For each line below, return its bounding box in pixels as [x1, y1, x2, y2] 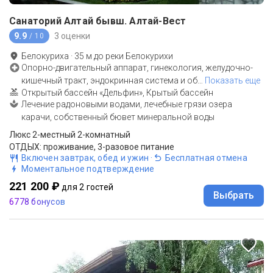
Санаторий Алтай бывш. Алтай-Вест [9, 15, 186, 27]
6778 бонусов [9, 197, 65, 207]
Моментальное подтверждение [21, 164, 155, 174]
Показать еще [205, 76, 260, 86]
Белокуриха [21, 51, 69, 62]
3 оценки [54, 30, 90, 41]
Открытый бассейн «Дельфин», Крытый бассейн [21, 88, 213, 98]
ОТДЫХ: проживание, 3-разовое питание [9, 142, 174, 152]
